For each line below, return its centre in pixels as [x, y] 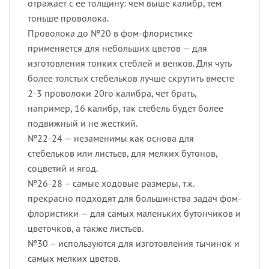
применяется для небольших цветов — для [117, 48]
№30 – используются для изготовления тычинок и [134, 243]
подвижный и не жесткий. [83, 123]
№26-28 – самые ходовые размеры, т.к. [111, 183]
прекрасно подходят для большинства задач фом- [134, 198]
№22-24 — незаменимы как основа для [111, 138]
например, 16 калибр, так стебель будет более [125, 108]
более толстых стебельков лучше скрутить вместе [131, 78]
